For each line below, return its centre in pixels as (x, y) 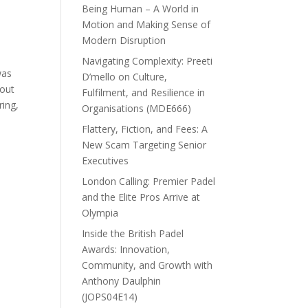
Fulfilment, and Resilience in (144, 92)
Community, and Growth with (147, 265)
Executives (106, 160)
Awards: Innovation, (126, 249)
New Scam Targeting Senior (144, 144)
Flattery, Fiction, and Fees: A (145, 129)
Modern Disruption (124, 40)
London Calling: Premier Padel (149, 181)
